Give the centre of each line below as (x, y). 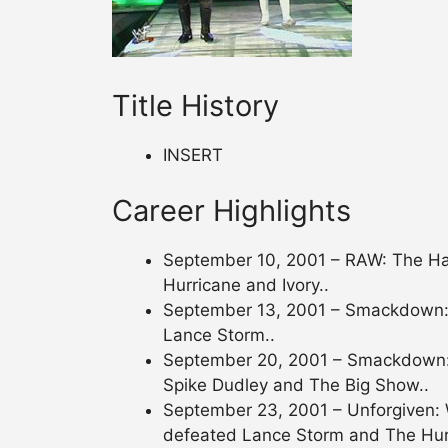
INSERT (193, 155)
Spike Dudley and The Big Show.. (296, 384)
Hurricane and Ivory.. (246, 284)
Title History (195, 106)
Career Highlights (231, 210)
